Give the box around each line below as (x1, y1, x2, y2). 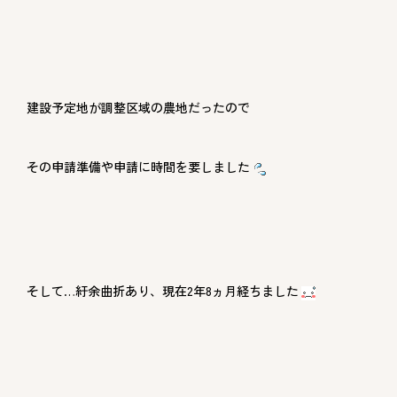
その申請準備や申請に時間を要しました (27, 158, 250, 176)
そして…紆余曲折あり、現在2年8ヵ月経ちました (27, 282, 299, 300)
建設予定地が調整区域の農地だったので (27, 98, 250, 116)
